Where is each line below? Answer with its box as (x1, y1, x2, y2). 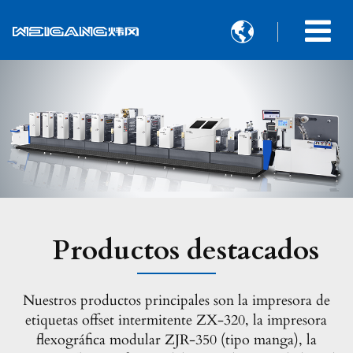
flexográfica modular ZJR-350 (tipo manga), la (35, 331, 317, 350)
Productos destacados (52, 232, 320, 270)
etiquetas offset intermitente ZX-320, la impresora (25, 311, 328, 330)
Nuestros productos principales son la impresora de (22, 292, 330, 310)
